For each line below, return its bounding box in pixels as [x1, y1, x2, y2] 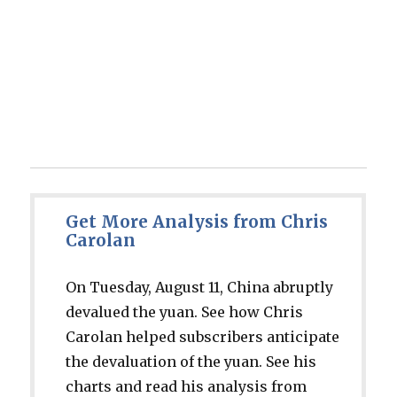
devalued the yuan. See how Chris [66, 303, 304, 322]
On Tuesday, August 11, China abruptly [66, 278, 334, 297]
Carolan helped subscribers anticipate [66, 328, 340, 346]
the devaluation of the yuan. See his [66, 353, 317, 371]
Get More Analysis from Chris [66, 211, 329, 233]
